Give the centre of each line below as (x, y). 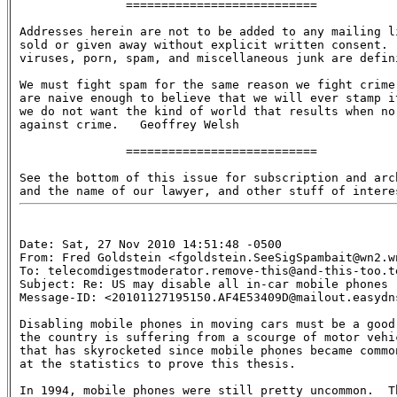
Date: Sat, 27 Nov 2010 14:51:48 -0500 (151, 244)
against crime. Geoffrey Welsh (129, 124)
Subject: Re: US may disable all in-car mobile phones (204, 284)
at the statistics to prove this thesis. (158, 363)
